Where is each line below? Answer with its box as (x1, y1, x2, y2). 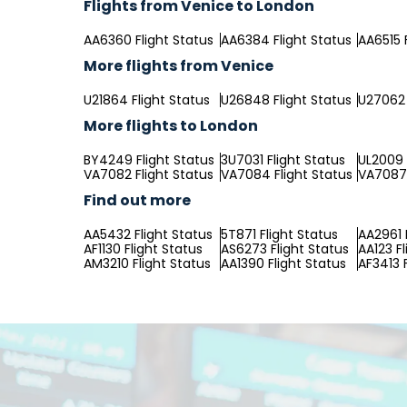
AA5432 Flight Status (84, 225, 213, 243)
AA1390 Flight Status (221, 254, 346, 273)
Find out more (84, 190, 191, 211)
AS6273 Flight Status (221, 240, 349, 258)
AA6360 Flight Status (84, 31, 213, 49)
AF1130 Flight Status (84, 240, 203, 258)
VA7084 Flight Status (221, 165, 352, 184)
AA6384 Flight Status (221, 31, 352, 49)
